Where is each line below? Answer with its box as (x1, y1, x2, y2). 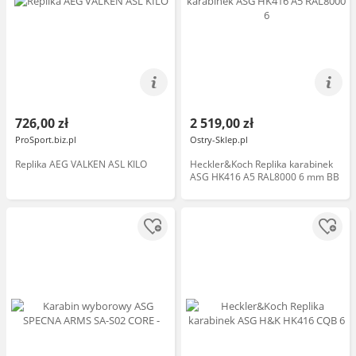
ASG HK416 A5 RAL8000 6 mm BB (190, 170, 339, 184)
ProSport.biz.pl (15, 133, 76, 145)
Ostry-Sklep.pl (190, 133, 248, 145)
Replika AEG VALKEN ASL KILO (15, 157, 147, 171)
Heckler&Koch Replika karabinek (190, 157, 333, 171)
